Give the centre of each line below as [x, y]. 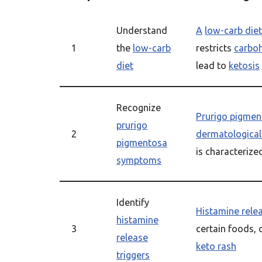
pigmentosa [142, 143]
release [132, 237]
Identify [133, 202]
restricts [215, 48]
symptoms [139, 160]
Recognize [139, 108]
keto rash [216, 246]
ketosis [244, 65]
